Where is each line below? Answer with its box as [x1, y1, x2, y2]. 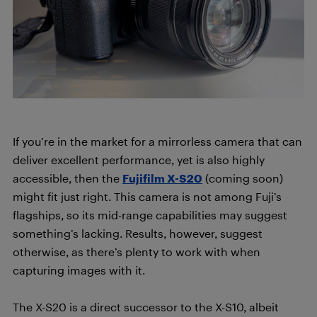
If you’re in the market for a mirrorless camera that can [13, 134, 302, 148]
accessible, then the [13, 171, 122, 185]
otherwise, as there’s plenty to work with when [13, 245, 260, 258]
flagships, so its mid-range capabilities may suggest [13, 208, 287, 221]
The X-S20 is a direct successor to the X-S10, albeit [13, 300, 279, 313]
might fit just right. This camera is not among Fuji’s [13, 190, 282, 203]
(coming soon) [202, 171, 283, 185]
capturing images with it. [13, 263, 145, 277]
